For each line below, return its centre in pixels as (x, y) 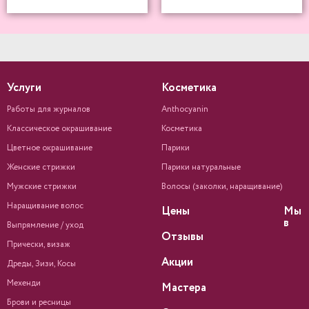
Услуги (24, 88)
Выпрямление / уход (45, 225)
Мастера (184, 288)
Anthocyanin (185, 109)
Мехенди (24, 283)
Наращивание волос (45, 206)
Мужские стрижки (42, 187)
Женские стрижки (41, 167)
